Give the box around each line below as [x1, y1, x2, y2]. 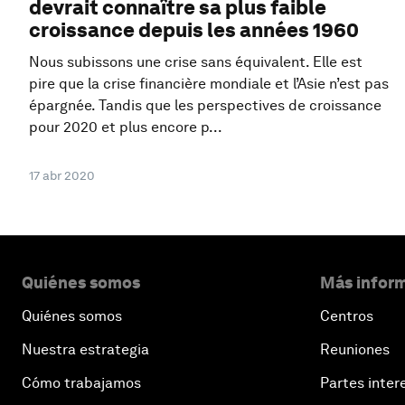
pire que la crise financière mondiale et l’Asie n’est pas [29, 74, 389, 92]
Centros [320, 306, 373, 325]
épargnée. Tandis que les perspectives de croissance [29, 96, 381, 114]
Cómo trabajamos [22, 373, 141, 391]
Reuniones [320, 340, 390, 358]
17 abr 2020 [29, 167, 95, 183]
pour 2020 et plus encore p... [29, 118, 222, 136]
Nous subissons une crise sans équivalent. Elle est [29, 52, 363, 71]
